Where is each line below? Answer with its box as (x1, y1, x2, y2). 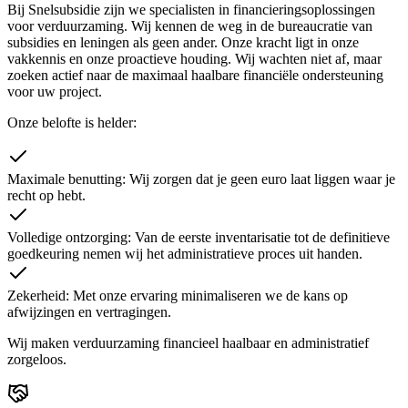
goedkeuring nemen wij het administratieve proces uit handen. (7, 245, 362, 261)
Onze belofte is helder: (7, 114, 137, 130)
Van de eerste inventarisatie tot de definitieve (135, 229, 390, 245)
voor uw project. (7, 83, 102, 99)
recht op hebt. (7, 187, 86, 203)
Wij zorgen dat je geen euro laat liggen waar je (129, 170, 395, 187)
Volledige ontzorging (7, 229, 127, 245)
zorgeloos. (7, 351, 66, 367)
